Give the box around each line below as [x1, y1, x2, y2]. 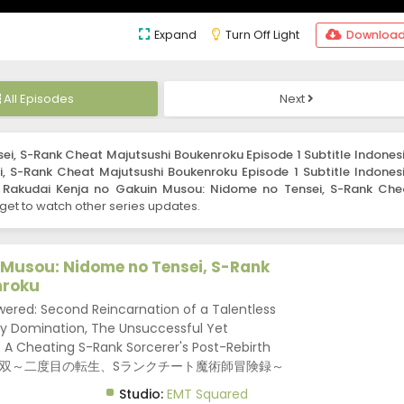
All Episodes [3, 90, 74, 108]
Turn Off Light [225, 27, 299, 43]
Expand [154, 27, 197, 43]
